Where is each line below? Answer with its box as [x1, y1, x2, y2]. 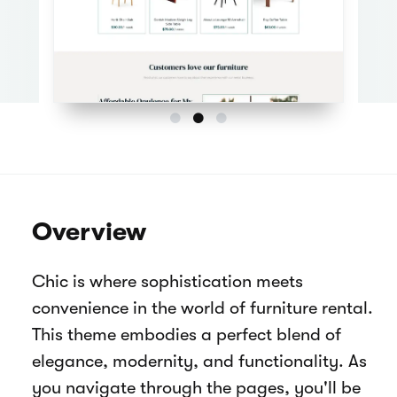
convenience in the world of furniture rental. [32, 298, 373, 319]
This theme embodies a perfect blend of [32, 324, 341, 346]
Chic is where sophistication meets [32, 271, 303, 292]
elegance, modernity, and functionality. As [32, 351, 367, 372]
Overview [32, 217, 146, 247]
